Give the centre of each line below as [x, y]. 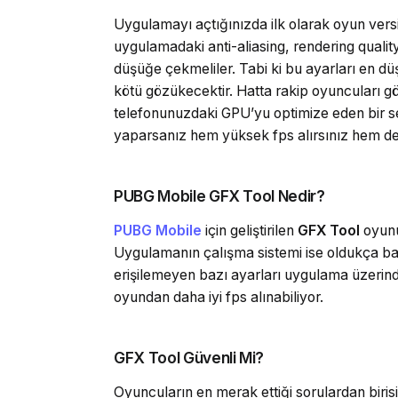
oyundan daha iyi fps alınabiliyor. [219, 297]
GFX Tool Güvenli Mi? [189, 357]
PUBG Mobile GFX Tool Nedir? [219, 195]
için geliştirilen [250, 230]
